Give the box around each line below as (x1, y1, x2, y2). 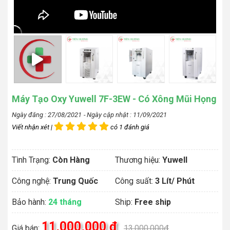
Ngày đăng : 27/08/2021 (12, 110, 82, 119)
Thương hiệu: (115, 155, 162, 165)
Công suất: (115, 176, 155, 186)
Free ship (135, 197, 171, 207)
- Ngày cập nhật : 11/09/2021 (84, 110, 167, 119)
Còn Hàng (52, 155, 90, 165)
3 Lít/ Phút (155, 176, 195, 186)
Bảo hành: (12, 197, 48, 207)
